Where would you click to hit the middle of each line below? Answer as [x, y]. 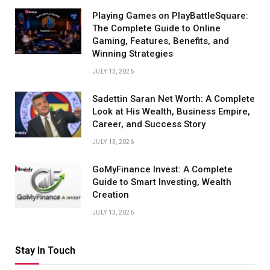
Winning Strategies [133, 54]
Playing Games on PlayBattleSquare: [170, 16]
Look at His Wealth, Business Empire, [171, 112]
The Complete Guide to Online [156, 29]
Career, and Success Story [149, 124]
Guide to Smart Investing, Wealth [162, 182]
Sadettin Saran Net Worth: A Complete [174, 99]
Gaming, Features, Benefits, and [161, 41]
